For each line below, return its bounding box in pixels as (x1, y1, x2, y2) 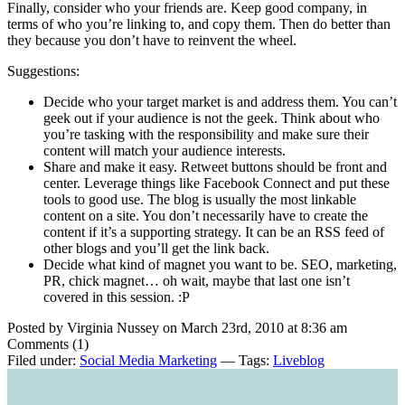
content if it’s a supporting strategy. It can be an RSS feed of (43, 223, 384, 240)
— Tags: (217, 352, 273, 368)
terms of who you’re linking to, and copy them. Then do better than (7, 15, 391, 32)
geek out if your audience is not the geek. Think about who (43, 109, 380, 126)
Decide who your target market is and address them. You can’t (43, 93, 397, 109)
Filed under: (7, 352, 80, 368)
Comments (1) (7, 335, 89, 352)
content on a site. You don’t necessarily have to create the (43, 207, 368, 223)
